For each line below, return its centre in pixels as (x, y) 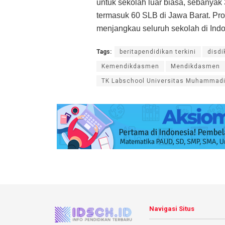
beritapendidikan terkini (158, 51)
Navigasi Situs (172, 208)
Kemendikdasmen (130, 66)
